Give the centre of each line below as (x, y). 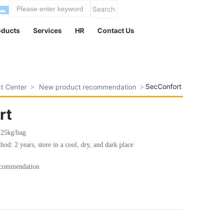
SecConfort (163, 87)
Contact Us (116, 30)
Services (48, 30)
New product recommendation (87, 87)
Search (104, 9)
